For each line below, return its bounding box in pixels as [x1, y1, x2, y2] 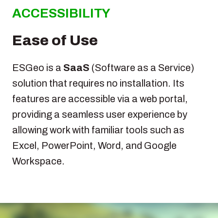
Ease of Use [12, 33, 98, 49]
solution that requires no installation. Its [12, 78, 184, 89]
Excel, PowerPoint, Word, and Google [12, 140, 177, 151]
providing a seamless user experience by [12, 109, 187, 120]
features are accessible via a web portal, [12, 93, 188, 105]
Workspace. [12, 156, 65, 167]
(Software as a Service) [91, 62, 194, 73]
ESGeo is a [12, 62, 63, 73]
